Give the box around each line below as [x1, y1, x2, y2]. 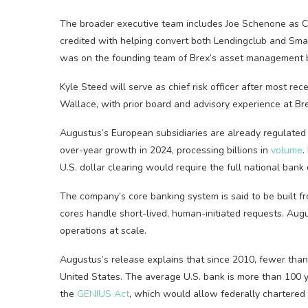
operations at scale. [60, 224, 146, 237]
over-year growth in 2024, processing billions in [60, 144, 271, 157]
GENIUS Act [77, 287, 129, 300]
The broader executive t [60, 17, 165, 30]
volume [271, 144, 302, 157]
